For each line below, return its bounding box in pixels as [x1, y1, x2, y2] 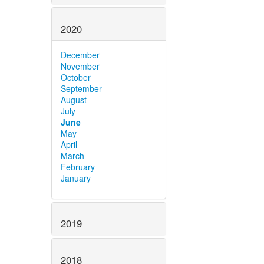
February [61, 160, 95, 173]
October [61, 71, 91, 83]
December [61, 48, 100, 61]
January [61, 171, 91, 184]
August [61, 93, 87, 105]
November [61, 60, 100, 72]
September [61, 82, 102, 94]
